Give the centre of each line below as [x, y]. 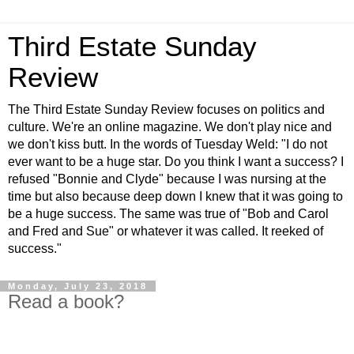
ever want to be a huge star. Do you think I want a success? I [176, 162]
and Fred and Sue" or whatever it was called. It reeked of [166, 231]
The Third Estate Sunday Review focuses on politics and [166, 109]
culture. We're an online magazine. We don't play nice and [170, 127]
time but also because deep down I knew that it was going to [175, 196]
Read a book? [66, 301]
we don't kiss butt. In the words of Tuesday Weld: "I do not [168, 144]
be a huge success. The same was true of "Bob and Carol [168, 214]
